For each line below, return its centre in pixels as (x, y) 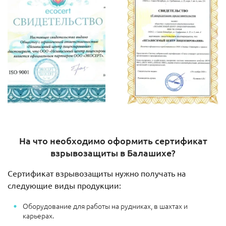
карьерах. (38, 215)
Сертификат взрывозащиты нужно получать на (97, 173)
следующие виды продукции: (64, 185)
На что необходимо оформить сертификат (113, 140)
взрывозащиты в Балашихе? (113, 152)
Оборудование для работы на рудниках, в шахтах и (105, 206)
